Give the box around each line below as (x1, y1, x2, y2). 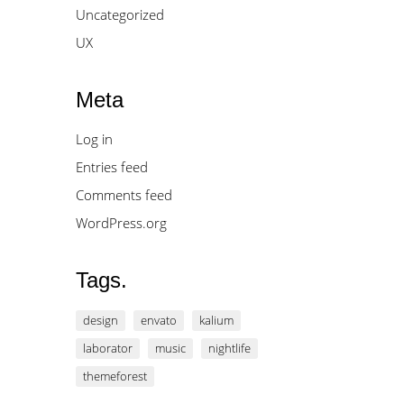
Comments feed (75, 186, 172, 204)
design (82, 312, 118, 328)
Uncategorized (75, 5, 164, 23)
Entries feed (75, 158, 148, 176)
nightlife (207, 340, 251, 356)
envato (140, 312, 177, 328)
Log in (75, 130, 113, 148)
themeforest (82, 368, 147, 384)
